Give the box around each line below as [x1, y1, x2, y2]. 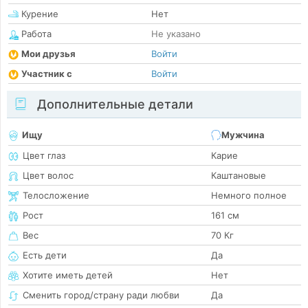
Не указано [151, 28, 201, 40]
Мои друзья [21, 48, 76, 60]
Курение [19, 8, 58, 20]
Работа [19, 28, 52, 40]
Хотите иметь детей [23, 269, 113, 281]
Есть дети [23, 250, 67, 261]
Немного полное [211, 190, 287, 201]
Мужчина [221, 129, 265, 141]
